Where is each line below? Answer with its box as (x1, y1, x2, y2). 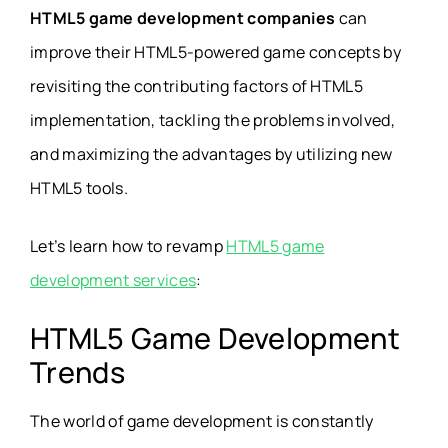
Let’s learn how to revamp (30, 235, 227, 258)
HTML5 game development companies (30, 7, 336, 30)
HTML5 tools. (30, 177, 128, 200)
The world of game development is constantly (30, 410, 374, 433)
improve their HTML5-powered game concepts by (30, 41, 402, 64)
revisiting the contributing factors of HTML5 (30, 75, 364, 98)
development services (30, 269, 197, 292)
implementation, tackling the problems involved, (30, 109, 396, 132)
